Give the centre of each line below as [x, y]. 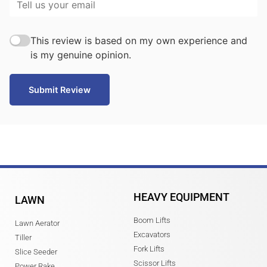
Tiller [23, 237]
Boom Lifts [152, 220]
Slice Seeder [36, 252]
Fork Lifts [149, 249]
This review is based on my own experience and [139, 40]
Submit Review [60, 89]
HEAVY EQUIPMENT [181, 197]
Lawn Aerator [37, 223]
